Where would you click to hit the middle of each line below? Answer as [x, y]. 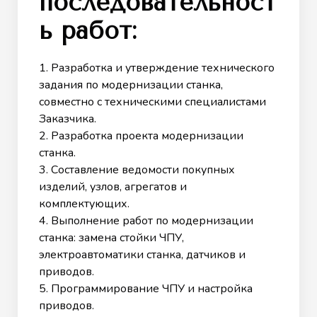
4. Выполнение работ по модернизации [146, 220]
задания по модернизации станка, [131, 85]
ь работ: [88, 31]
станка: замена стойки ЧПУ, [111, 237]
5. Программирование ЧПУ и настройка [146, 288]
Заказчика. [68, 119]
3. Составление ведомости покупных [137, 169]
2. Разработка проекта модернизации [141, 136]
